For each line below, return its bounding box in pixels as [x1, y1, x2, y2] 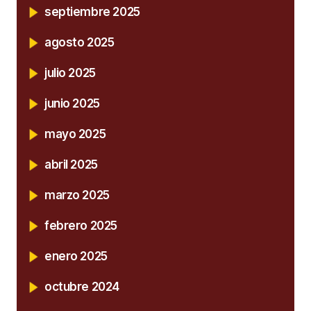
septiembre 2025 [44, 4, 140, 19]
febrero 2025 [44, 218, 117, 233]
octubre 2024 [44, 279, 119, 294]
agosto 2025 [44, 35, 115, 49]
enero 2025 [44, 249, 108, 263]
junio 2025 [44, 96, 100, 110]
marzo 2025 [44, 187, 110, 202]
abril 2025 [44, 157, 98, 171]
